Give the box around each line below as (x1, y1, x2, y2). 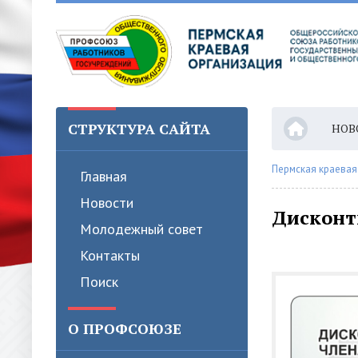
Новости (80, 193, 133, 212)
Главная (80, 167, 127, 185)
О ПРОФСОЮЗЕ (68, 319, 181, 338)
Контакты (80, 246, 140, 265)
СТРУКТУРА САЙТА (68, 119, 210, 138)
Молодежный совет (80, 220, 203, 238)
